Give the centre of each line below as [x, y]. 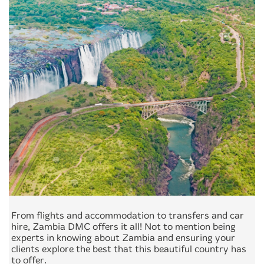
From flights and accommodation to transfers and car [128, 215]
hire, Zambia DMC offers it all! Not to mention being [123, 227]
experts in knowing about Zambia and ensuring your [123, 238]
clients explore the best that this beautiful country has [129, 249]
